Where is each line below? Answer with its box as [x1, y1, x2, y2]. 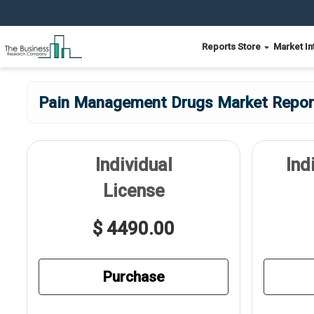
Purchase [102, 268, 165, 285]
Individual [95, 155, 172, 175]
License [102, 181, 165, 201]
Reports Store [202, 41, 263, 52]
